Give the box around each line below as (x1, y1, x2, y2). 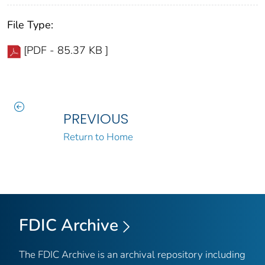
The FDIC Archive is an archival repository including (19, 247, 245, 261)
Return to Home (63, 130, 133, 144)
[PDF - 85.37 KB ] (24, 43, 108, 58)
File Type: (7, 18, 53, 33)
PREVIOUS (63, 109, 128, 129)
